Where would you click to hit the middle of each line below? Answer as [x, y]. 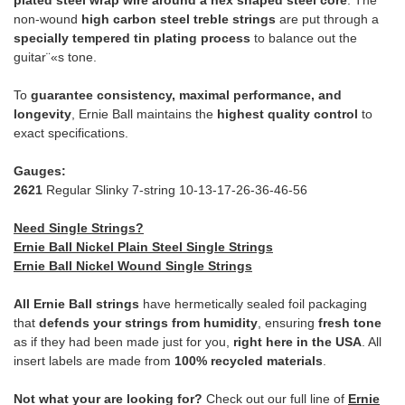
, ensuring [288, 323]
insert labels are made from [94, 361]
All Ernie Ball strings [76, 304]
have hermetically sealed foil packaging [253, 304]
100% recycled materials [249, 361]
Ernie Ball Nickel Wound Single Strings [133, 266]
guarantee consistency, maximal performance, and [186, 95]
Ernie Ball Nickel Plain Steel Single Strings [143, 247]
